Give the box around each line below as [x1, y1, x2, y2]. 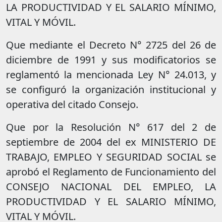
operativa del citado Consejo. [6, 98, 138, 111]
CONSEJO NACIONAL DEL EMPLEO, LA [6, 180, 216, 194]
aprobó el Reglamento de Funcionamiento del [6, 165, 216, 179]
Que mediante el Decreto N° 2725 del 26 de [6, 38, 216, 52]
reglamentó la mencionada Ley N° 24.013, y [6, 68, 216, 82]
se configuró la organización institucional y [6, 83, 216, 97]
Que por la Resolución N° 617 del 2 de [6, 120, 216, 134]
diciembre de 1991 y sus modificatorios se [6, 53, 216, 67]
